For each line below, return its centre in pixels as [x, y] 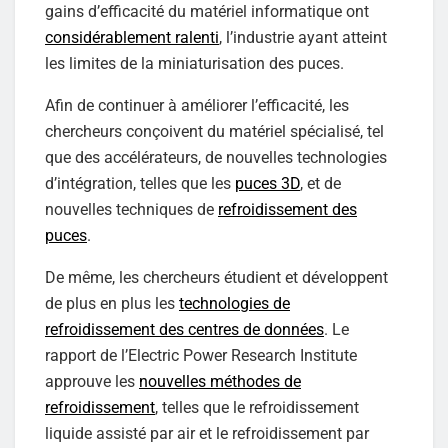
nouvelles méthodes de [220, 382]
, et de [320, 184]
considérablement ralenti [132, 38]
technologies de [234, 304]
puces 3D [267, 184]
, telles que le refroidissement [257, 408]
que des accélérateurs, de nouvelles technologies [216, 158]
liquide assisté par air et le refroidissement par [207, 434]
